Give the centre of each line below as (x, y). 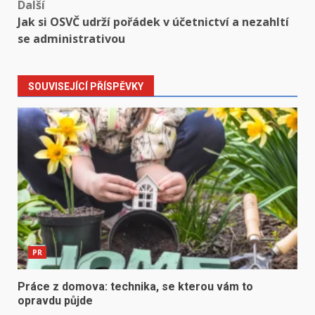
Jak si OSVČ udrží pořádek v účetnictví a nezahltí (153, 22)
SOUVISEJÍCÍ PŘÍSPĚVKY (86, 87)
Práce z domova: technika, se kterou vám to (135, 287)
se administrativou (71, 39)
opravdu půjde (55, 301)
